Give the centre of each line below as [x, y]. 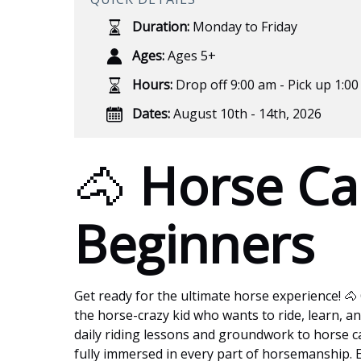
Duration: [161, 26]
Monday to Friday [245, 26]
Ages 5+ [192, 55]
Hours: [152, 84]
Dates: [151, 113]
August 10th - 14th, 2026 [246, 113]
